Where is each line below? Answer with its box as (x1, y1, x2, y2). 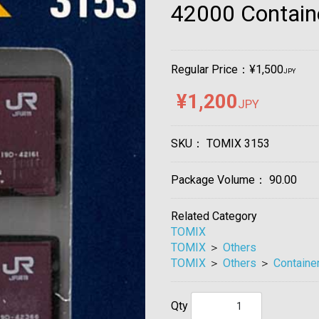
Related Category (171, 209, 257, 223)
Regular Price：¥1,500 (171, 62, 283, 76)
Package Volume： (171, 172, 269, 187)
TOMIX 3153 (206, 136, 270, 150)
